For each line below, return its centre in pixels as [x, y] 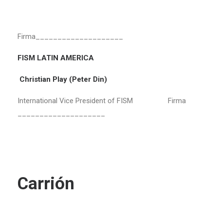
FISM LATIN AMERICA [56, 58]
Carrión [46, 184]
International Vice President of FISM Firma [102, 101]
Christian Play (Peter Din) [62, 79]
